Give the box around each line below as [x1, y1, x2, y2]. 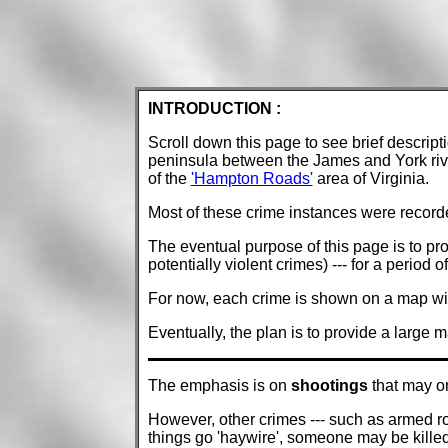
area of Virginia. [312, 170, 429, 188]
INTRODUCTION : [147, 100, 281, 118]
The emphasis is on [147, 377, 291, 395]
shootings [290, 377, 368, 395]
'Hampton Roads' [190, 170, 313, 188]
